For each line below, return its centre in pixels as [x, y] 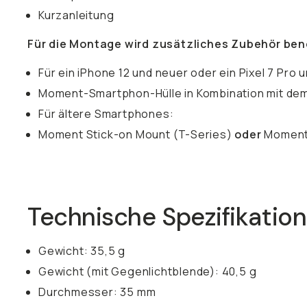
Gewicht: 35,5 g [82, 251]
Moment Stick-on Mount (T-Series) [137, 134]
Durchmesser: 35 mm [97, 292]
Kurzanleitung [76, 15]
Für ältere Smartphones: [106, 114]
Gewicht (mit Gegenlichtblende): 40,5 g [148, 271]
